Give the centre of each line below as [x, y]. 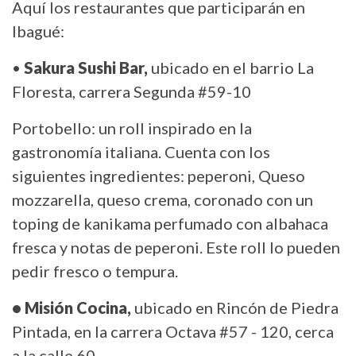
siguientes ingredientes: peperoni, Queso [159, 176]
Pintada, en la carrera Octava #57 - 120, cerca [173, 332]
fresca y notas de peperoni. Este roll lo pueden [176, 248]
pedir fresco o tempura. [95, 271]
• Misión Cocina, [73, 308]
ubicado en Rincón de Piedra [236, 308]
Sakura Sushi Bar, [84, 68]
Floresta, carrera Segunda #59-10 [132, 92]
